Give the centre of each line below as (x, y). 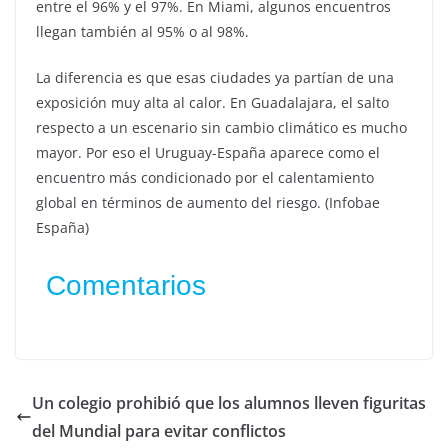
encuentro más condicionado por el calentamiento (205, 178)
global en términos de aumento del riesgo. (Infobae (208, 203)
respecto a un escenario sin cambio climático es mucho (221, 128)
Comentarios (126, 286)
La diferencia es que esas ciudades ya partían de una (215, 78)
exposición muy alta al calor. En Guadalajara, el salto (212, 103)
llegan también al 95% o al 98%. (142, 32)
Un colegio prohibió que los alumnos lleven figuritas (229, 403)
